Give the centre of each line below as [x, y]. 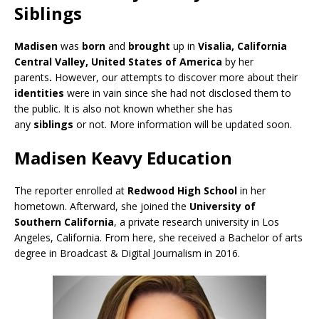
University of [223, 206]
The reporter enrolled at [71, 191]
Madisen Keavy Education [123, 158]
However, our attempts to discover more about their [176, 78]
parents [32, 78]
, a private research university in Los [197, 222]
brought [151, 46]
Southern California [64, 222]
